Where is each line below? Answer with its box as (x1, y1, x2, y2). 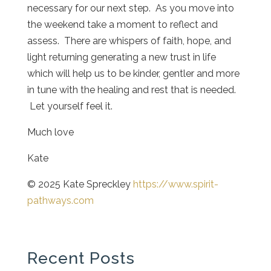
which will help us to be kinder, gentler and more (27, 67, 240, 79)
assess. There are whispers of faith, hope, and (27, 34, 231, 47)
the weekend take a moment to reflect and (27, 18, 218, 30)
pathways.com (27, 194, 94, 206)
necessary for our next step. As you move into (27, 2, 234, 14)
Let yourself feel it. (27, 100, 117, 112)
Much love (27, 126, 74, 138)
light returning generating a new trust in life (27, 51, 216, 63)
